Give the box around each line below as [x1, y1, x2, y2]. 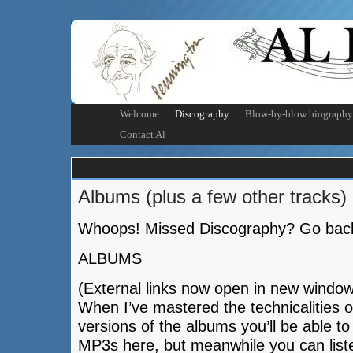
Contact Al [120, 128, 165, 140]
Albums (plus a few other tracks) [78, 187, 347, 207]
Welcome [120, 108, 159, 120]
